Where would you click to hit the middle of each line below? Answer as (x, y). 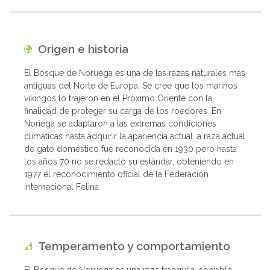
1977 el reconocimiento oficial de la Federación (116, 174)
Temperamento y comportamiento (131, 246)
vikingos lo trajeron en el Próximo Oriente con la (118, 98)
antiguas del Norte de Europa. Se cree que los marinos (131, 85)
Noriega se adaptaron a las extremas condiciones (120, 123)
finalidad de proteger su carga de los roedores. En (123, 111)
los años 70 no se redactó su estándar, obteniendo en (129, 161)
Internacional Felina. (62, 187)
